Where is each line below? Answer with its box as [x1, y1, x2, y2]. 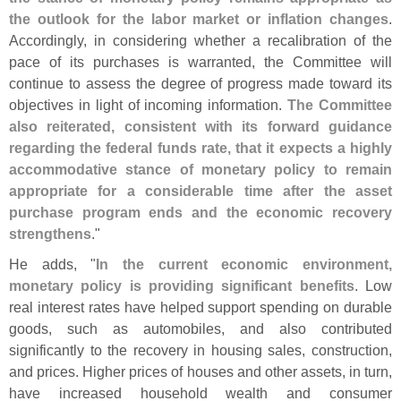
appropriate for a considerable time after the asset [9, 183, 392, 200]
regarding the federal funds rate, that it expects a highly [9, 140, 392, 157]
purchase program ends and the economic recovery [9, 204, 392, 221]
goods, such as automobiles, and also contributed [9, 320, 392, 337]
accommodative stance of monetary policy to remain [9, 161, 392, 178]
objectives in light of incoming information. [9, 97, 288, 114]
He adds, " [9, 256, 97, 273]
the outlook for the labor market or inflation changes [9, 11, 388, 28]
